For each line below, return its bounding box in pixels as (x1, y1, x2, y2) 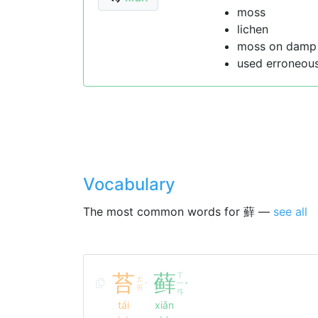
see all (273, 204, 307, 219)
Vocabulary (83, 174, 175, 194)
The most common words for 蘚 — (83, 204, 273, 219)
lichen (236, 22, 268, 36)
